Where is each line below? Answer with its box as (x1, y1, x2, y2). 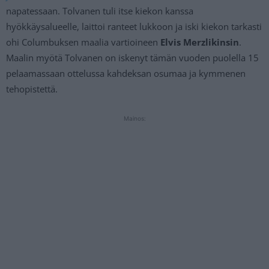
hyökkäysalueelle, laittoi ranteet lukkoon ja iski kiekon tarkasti (6, 20, 262, 32)
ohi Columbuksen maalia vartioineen (6, 35, 160, 48)
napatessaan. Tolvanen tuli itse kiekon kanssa (6, 4, 193, 17)
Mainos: (123, 114, 146, 122)
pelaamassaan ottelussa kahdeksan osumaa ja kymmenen (6, 67, 246, 79)
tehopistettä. (6, 82, 58, 95)
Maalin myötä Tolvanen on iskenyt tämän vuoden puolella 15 (6, 51, 259, 64)
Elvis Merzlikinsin (160, 35, 239, 48)
